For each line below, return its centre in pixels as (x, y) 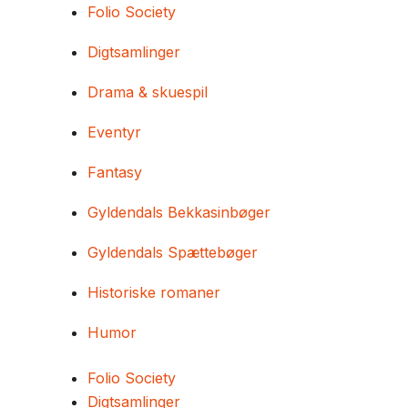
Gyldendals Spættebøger (173, 252)
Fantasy (115, 172)
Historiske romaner (154, 292)
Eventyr (114, 132)
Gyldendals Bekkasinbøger (179, 212)
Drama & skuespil (148, 92)
